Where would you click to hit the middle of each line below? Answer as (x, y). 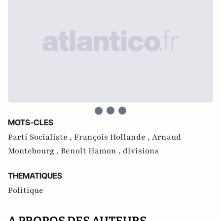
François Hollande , (113, 137)
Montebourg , (34, 151)
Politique (26, 190)
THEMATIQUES (35, 176)
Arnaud (166, 137)
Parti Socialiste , (41, 137)
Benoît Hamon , (92, 151)
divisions (141, 151)
